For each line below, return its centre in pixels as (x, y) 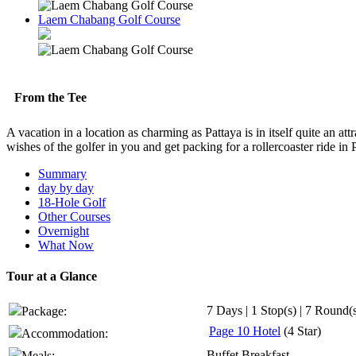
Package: (44, 311)
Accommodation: (65, 334)
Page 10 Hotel (245, 331)
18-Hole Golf (72, 202)
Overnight (64, 230)
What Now (66, 245)
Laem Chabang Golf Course (109, 19)
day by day (66, 188)
